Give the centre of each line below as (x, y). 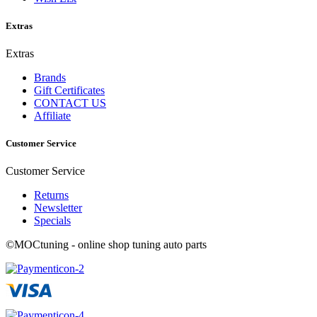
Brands (50, 77)
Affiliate (52, 115)
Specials (52, 221)
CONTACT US (70, 103)
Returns (51, 195)
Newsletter (58, 208)
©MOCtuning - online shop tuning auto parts (106, 245)
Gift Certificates (69, 90)
